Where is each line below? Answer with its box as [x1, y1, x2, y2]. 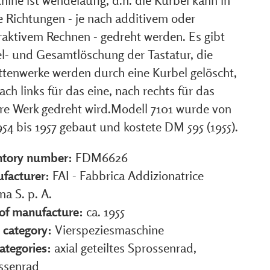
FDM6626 [75, 149, 128, 165]
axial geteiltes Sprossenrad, [54, 240, 196, 256]
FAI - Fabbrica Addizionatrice [52, 168, 204, 183]
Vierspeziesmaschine [55, 222, 164, 237]
